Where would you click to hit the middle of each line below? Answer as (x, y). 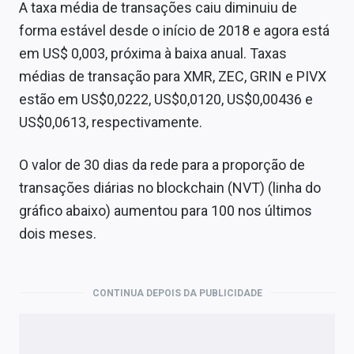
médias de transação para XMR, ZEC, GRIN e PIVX (173, 76)
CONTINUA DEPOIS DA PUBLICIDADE (177, 293)
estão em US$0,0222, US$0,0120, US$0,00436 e (166, 99)
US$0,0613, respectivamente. (111, 122)
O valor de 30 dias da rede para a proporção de (162, 164)
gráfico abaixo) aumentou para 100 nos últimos (166, 210)
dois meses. (58, 233)
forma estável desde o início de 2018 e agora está (174, 30)
